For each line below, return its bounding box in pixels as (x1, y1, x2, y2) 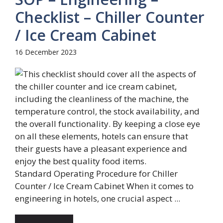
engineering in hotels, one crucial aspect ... (15, 192, 180, 204)
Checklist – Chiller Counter (15, 6, 205, 27)
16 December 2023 (15, 47, 77, 57)
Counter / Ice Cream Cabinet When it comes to (15, 180, 194, 192)
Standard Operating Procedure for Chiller (15, 167, 178, 179)
